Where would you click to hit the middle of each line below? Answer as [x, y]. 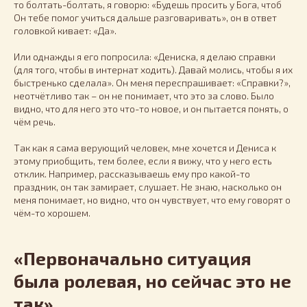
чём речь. [35, 122]
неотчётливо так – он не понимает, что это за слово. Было [144, 96]
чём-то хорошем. [52, 213]
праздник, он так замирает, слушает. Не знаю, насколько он [148, 187]
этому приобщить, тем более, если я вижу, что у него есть [143, 161]
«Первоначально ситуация [133, 258]
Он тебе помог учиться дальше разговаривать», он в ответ [145, 18]
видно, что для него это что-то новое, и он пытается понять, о [151, 109]
